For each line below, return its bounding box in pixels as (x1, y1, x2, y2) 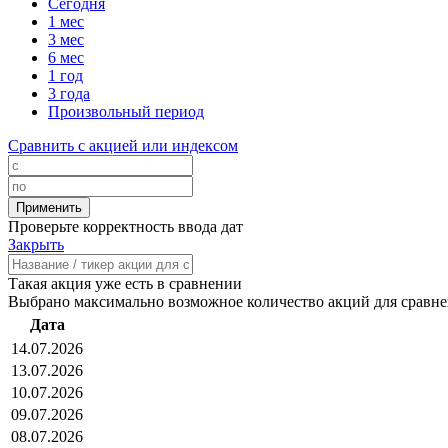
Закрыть (8, 236, 64, 254)
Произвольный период (48, 103, 204, 121)
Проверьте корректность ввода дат (8, 218, 243, 236)
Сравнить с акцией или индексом (8, 137, 238, 155)
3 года (48, 85, 90, 103)
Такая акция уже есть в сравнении (8, 275, 242, 293)
